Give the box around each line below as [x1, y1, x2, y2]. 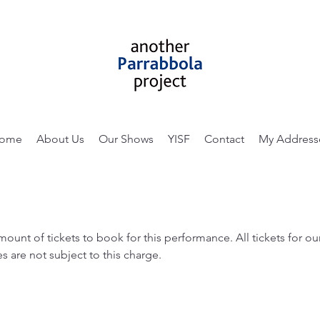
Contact [204, 132, 244, 146]
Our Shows [98, 132, 154, 146]
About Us [36, 132, 84, 146]
